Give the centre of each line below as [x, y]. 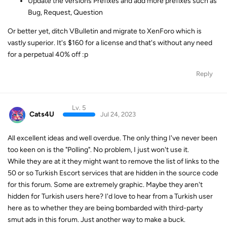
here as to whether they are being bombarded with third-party [105, 208]
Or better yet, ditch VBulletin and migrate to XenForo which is [105, 31]
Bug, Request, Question [65, 13]
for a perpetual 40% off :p [48, 55]
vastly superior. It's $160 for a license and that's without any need [110, 43]
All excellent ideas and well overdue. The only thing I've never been [112, 138]
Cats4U [42, 115]
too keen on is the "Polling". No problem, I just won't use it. [98, 149]
